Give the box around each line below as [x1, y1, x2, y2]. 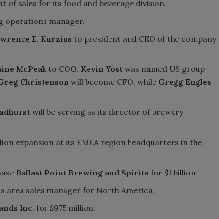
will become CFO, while [69, 76, 158, 87]
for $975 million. [34, 202, 95, 213]
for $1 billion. [149, 167, 197, 177]
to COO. [46, 64, 81, 74]
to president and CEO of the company [72, 33, 216, 44]
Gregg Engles [158, 76, 211, 87]
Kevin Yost [81, 64, 123, 74]
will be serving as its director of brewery [30, 107, 183, 117]
